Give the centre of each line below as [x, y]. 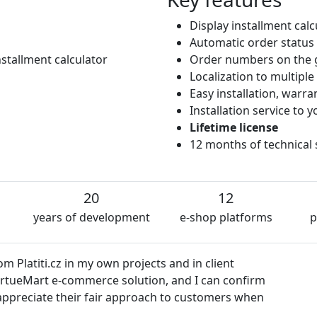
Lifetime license [234, 127]
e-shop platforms [226, 217]
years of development [91, 217]
